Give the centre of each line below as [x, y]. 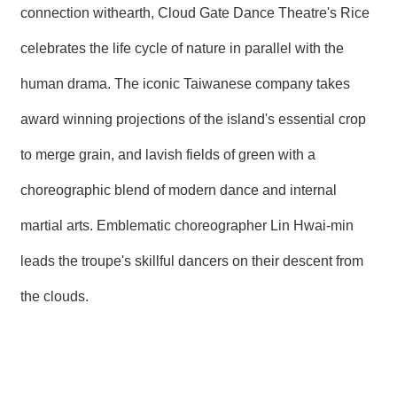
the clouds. [54, 296]
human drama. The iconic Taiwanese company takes [185, 83]
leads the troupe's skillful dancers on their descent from [192, 261]
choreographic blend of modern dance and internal [179, 190]
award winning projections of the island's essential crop [193, 119]
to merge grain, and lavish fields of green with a [168, 154]
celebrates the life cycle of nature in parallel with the [182, 48]
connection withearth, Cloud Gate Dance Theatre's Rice [195, 12]
